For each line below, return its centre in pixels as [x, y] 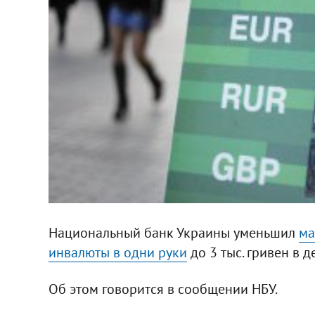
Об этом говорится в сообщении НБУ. [163, 289]
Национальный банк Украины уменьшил [173, 232]
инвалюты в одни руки [117, 252]
